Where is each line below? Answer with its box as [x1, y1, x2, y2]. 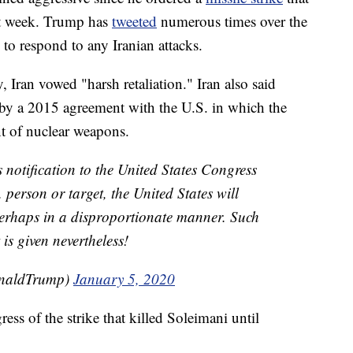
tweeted [112, 11, 157, 32]
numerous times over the [161, 11, 307, 32]
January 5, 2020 [73, 269, 175, 289]
